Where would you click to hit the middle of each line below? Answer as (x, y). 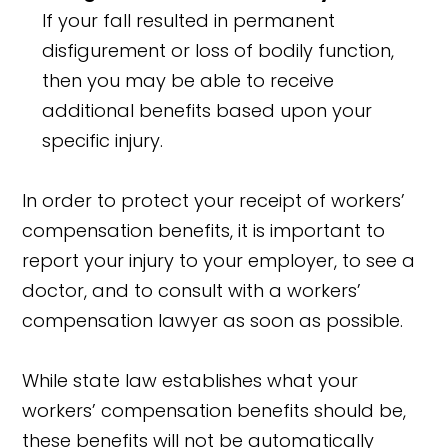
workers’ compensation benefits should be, (214, 411)
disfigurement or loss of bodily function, (218, 51)
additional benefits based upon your (207, 111)
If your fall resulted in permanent (189, 21)
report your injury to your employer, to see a (219, 261)
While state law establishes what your (190, 381)
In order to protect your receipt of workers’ (214, 201)
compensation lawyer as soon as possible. (213, 321)
